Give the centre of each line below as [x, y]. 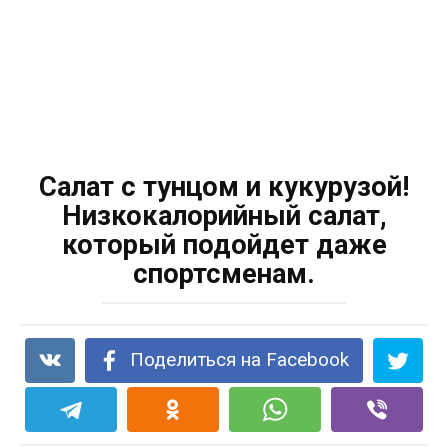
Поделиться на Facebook [240, 359]
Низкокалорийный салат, [224, 215]
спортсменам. [224, 273]
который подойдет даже [224, 244]
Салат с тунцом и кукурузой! [224, 186]
